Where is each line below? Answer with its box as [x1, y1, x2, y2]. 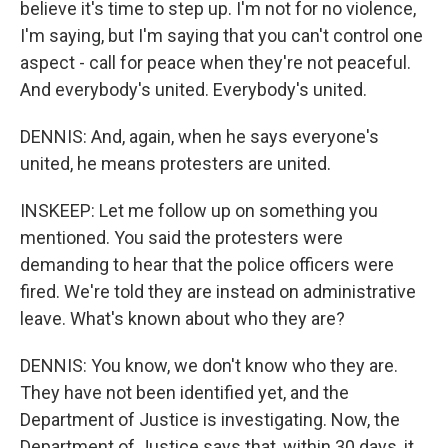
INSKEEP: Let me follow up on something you [20, 200, 378, 221]
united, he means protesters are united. [20, 153, 331, 174]
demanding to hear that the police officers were [20, 254, 394, 275]
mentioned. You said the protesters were [20, 227, 343, 248]
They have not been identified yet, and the [20, 382, 349, 403]
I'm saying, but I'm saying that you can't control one [20, 25, 423, 46]
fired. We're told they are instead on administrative [20, 281, 416, 302]
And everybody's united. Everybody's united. [20, 79, 367, 100]
